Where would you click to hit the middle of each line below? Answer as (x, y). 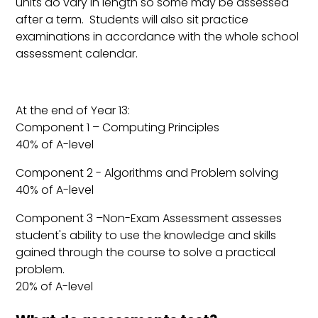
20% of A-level (55, 287)
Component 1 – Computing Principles (118, 128)
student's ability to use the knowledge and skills (146, 236)
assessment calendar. (77, 54)
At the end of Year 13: (73, 111)
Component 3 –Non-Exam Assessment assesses (149, 219)
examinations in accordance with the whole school (158, 37)
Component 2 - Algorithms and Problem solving (147, 173)
